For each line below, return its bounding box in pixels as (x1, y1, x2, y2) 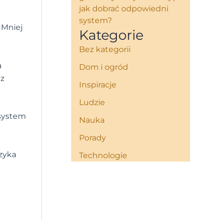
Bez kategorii (79, 45, 131, 54)
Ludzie (79, 98, 106, 107)
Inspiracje (79, 80, 117, 89)
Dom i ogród (79, 62, 129, 72)
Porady (79, 133, 107, 142)
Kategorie (79, 27, 144, 43)
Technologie (79, 151, 128, 160)
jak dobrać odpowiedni (79, 4, 169, 13)
